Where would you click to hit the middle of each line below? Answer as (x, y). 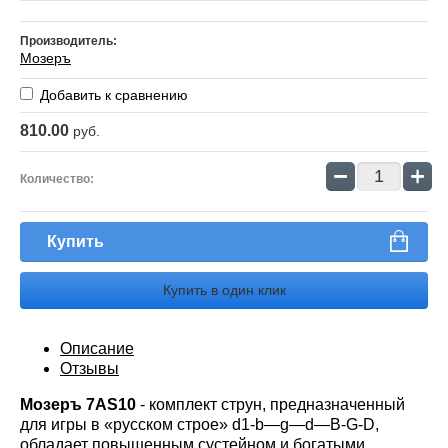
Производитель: (68, 41)
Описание (97, 349)
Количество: (57, 179)
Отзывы (89, 369)
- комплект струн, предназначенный (270, 405)
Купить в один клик (224, 290)
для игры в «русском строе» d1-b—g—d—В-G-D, (199, 425)
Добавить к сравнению (112, 95)
